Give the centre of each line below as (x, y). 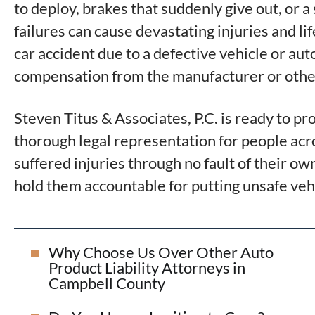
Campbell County (107, 283)
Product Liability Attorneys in (147, 268)
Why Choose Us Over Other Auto (161, 252)
